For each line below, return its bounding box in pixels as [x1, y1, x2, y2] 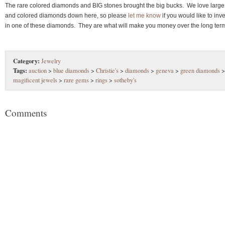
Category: [13, 56, 40, 65]
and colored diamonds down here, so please [5, 12, 128, 19]
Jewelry [41, 56, 61, 65]
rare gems [64, 75, 89, 84]
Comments [5, 106, 47, 119]
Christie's [96, 66, 119, 75]
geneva [156, 66, 174, 75]
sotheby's [114, 75, 137, 84]
